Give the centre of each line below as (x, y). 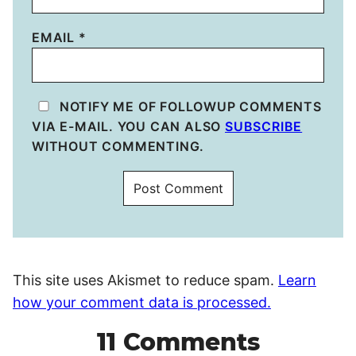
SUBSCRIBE (264, 126)
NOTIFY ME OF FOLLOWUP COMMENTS (189, 106)
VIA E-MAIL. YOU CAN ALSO (129, 126)
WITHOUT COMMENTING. (118, 146)
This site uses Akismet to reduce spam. (145, 280)
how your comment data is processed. (142, 302)
